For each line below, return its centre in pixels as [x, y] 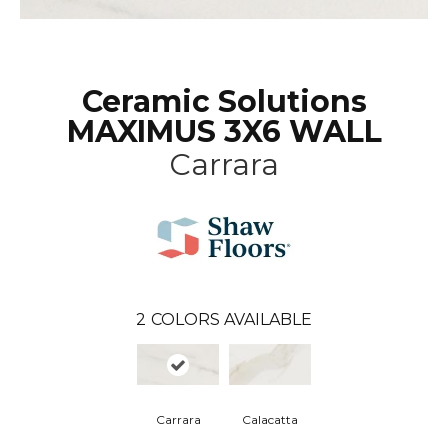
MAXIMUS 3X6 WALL [224, 132]
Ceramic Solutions [224, 102]
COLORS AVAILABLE [231, 320]
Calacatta [270, 420]
